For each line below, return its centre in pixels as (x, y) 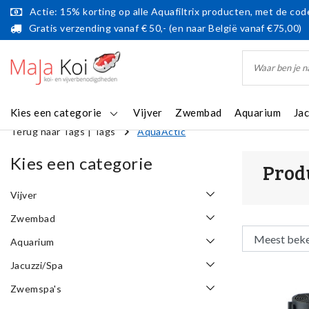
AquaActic (162, 131)
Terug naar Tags (48, 131)
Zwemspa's (36, 289)
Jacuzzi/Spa (37, 266)
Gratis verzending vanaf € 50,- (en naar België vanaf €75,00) (166, 28)
